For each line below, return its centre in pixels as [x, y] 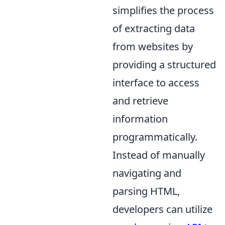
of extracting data [154, 28]
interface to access [156, 82]
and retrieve [140, 100]
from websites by [153, 46]
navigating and [147, 173]
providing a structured [164, 64]
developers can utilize [162, 209]
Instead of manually [159, 155]
